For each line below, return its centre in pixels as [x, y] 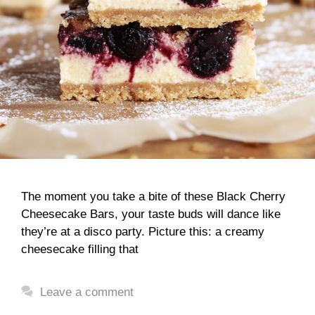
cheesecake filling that [80, 249]
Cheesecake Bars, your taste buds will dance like [151, 214]
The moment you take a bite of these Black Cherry [153, 196]
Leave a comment [87, 292]
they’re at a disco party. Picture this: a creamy [143, 231]
